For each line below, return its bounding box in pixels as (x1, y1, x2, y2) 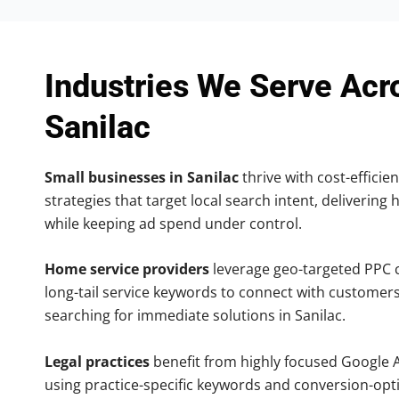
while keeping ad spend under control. (45, 213, 302, 233)
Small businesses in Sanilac (45, 167, 239, 187)
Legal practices (45, 351, 150, 371)
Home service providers (45, 259, 209, 280)
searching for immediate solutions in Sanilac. (45, 305, 346, 326)
